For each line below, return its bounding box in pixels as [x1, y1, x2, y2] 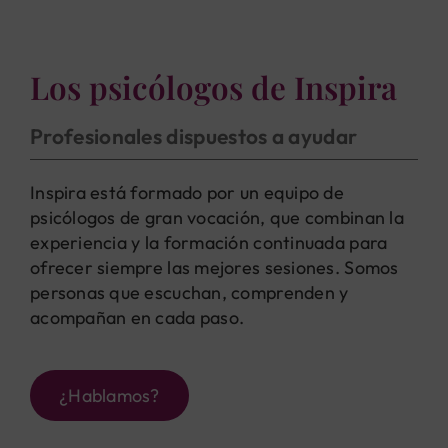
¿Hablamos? [58, 383, 160, 407]
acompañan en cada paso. [29, 305, 245, 329]
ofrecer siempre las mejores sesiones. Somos [29, 255, 399, 279]
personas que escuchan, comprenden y [29, 280, 349, 304]
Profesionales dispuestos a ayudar [29, 122, 358, 149]
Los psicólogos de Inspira [29, 65, 397, 108]
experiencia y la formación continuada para [29, 230, 388, 254]
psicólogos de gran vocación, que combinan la [29, 205, 404, 229]
